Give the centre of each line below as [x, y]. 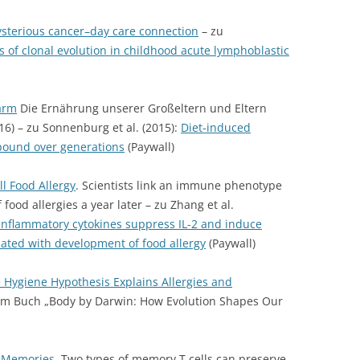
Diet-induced [216, 127]
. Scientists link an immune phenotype [179, 185]
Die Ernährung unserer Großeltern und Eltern [142, 108]
